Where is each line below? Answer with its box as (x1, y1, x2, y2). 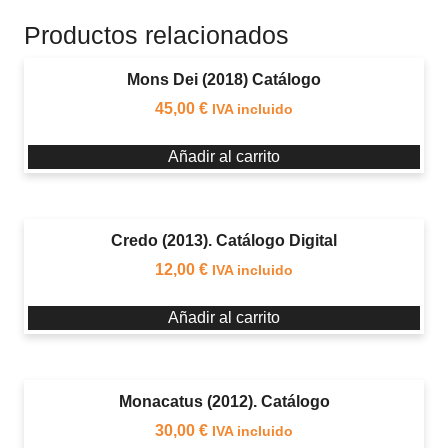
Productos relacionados (24, 20, 289, 49)
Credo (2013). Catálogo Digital (111, 231, 337, 249)
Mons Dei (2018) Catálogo (127, 70, 321, 88)
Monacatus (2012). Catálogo (118, 392, 330, 410)
